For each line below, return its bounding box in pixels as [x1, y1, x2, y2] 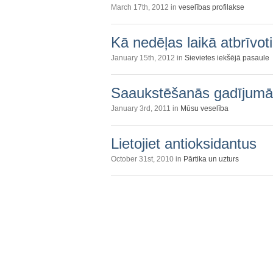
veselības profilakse [179, 2, 244, 12]
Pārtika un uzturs [183, 154, 239, 163]
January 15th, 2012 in [111, 53, 185, 62]
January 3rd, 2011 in [111, 104, 180, 113]
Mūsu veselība [180, 104, 229, 113]
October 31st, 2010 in [111, 154, 183, 163]
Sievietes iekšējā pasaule [185, 53, 269, 62]
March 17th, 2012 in [111, 2, 179, 12]
